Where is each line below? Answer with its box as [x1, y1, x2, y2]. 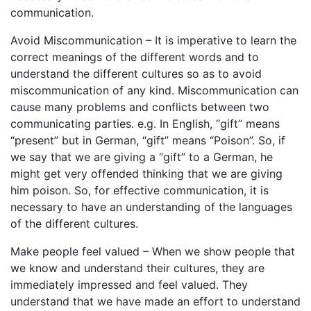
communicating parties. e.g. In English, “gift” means [10, 117, 280, 131]
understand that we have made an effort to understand [10, 294, 301, 309]
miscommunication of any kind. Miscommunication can [10, 83, 299, 98]
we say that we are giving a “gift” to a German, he [10, 150, 273, 165]
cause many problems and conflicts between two [10, 100, 269, 115]
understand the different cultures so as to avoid [10, 67, 262, 81]
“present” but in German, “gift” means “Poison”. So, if [10, 133, 285, 148]
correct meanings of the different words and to [10, 50, 259, 65]
